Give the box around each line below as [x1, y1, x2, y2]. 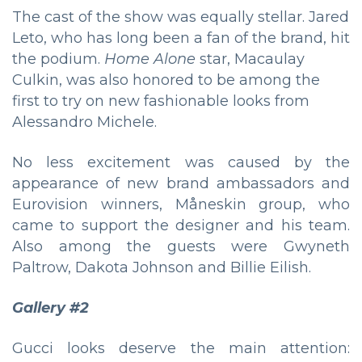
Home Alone [104, 50, 196, 69]
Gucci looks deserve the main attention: [12, 339, 350, 358]
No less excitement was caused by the [12, 154, 350, 172]
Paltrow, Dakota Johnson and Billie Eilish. [12, 259, 311, 277]
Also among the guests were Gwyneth [12, 238, 350, 256]
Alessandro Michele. [12, 113, 157, 132]
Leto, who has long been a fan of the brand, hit [12, 29, 350, 48]
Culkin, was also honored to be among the [12, 71, 320, 90]
